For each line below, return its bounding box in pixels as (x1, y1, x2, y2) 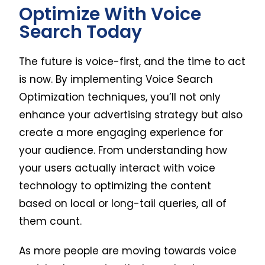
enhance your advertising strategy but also (19, 107, 243, 122)
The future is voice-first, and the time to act (19, 54, 246, 69)
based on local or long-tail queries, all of (19, 196, 227, 211)
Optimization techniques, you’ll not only (19, 89, 221, 104)
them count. (19, 214, 82, 228)
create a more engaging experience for (19, 125, 224, 140)
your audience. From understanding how (19, 143, 228, 157)
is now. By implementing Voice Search (19, 72, 214, 86)
